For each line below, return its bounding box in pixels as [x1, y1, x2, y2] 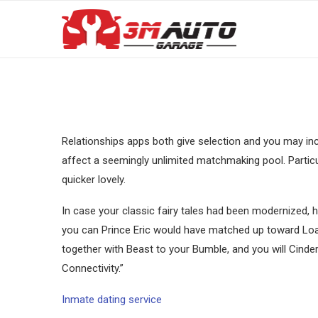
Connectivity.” [62, 262, 124, 275]
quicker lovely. [62, 173, 126, 186]
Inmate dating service [62, 293, 162, 306]
